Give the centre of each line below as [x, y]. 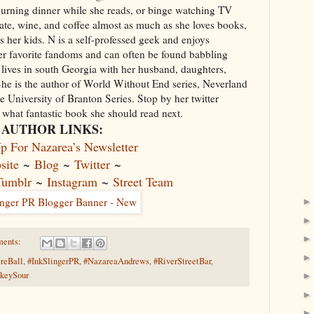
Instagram [72, 182]
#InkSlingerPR [53, 261]
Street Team [143, 182]
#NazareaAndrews [116, 261]
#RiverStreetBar [182, 261]
